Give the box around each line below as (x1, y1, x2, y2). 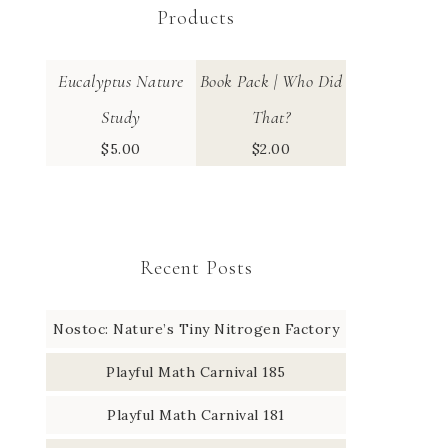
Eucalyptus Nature (58, 70, 184, 92)
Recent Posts (139, 256, 253, 280)
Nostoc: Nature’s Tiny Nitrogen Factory (53, 320, 339, 338)
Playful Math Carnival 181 (107, 406, 285, 424)
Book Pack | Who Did (199, 70, 343, 92)
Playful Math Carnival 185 (106, 363, 286, 381)
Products (157, 6, 235, 30)
